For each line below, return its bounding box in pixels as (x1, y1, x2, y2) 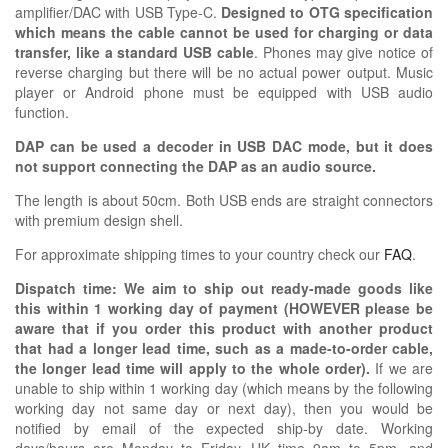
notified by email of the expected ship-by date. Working (15, 417, 433, 438)
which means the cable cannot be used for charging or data (15, 21, 433, 42)
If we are (375, 357, 434, 378)
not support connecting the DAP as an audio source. (15, 155, 376, 176)
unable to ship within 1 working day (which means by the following (15, 377, 433, 398)
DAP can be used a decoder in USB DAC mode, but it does (15, 135, 433, 156)
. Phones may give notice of (254, 41, 433, 62)
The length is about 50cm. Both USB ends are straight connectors (15, 189, 433, 210)
